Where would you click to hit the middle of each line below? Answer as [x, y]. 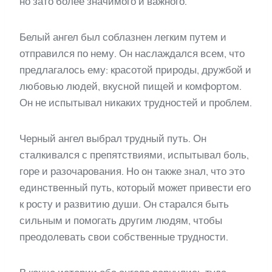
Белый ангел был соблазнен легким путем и [123, 37]
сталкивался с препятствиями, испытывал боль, [134, 155]
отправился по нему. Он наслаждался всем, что [132, 54]
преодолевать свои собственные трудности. [124, 237]
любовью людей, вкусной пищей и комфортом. [131, 87]
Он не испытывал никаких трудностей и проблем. [136, 103]
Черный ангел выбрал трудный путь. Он [113, 139]
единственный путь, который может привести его [135, 188]
